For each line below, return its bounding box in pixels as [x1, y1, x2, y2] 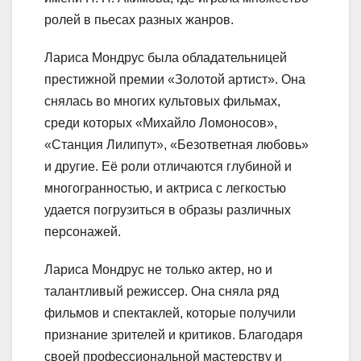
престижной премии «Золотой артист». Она [44, 72, 305, 86]
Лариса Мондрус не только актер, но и [44, 262, 272, 276]
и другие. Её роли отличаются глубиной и [44, 159, 292, 173]
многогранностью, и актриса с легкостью [44, 180, 286, 195]
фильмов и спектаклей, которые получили [44, 305, 296, 320]
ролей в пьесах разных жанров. [44, 12, 234, 27]
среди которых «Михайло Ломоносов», [44, 115, 277, 130]
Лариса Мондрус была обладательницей [44, 50, 287, 64]
